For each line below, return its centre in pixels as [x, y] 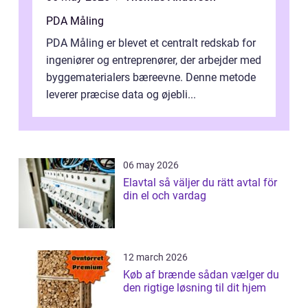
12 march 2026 [155, 257]
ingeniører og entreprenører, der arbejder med [154, 60]
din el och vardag [165, 195]
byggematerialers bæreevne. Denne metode [151, 77]
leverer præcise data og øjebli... [121, 94]
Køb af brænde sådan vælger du [161, 274]
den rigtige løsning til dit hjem [195, 287]
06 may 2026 [151, 165]
